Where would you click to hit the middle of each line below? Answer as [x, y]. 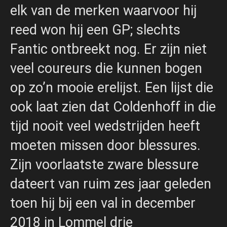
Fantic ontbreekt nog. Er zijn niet [108, 49]
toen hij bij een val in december [103, 203]
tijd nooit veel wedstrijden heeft [105, 126]
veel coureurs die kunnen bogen [106, 69]
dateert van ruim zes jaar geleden [111, 184]
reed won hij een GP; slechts [95, 30]
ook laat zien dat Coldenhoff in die [113, 107]
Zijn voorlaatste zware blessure [104, 165]
